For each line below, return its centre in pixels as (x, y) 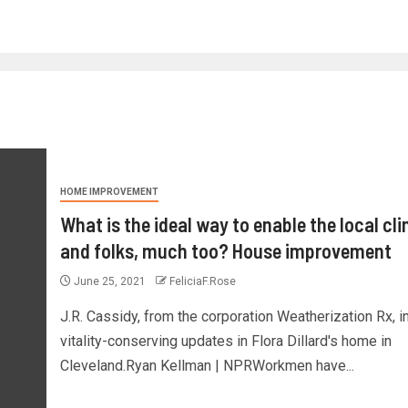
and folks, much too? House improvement (225, 250)
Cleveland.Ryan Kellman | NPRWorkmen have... (207, 365)
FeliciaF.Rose (202, 281)
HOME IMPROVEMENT (109, 191)
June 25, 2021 (109, 281)
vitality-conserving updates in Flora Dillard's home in (225, 341)
